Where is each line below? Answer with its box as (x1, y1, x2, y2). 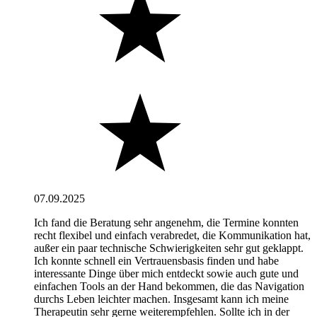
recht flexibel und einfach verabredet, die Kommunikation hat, (34, 229, 311, 241)
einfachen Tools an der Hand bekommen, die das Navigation (34, 279, 304, 292)
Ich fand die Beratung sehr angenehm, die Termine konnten (34, 216, 299, 229)
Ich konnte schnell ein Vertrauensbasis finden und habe (34, 254, 279, 267)
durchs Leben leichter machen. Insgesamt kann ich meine (34, 292, 289, 305)
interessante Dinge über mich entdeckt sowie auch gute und (34, 267, 299, 279)
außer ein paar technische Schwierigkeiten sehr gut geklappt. (34, 241, 304, 254)
